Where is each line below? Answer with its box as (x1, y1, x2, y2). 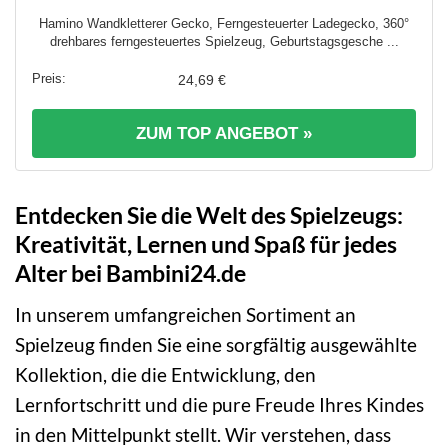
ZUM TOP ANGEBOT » (136, 124, 312, 144)
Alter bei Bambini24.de (15, 259, 246, 288)
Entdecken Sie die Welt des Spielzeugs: (15, 201, 403, 230)
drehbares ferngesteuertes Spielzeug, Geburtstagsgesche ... (49, 34, 399, 50)
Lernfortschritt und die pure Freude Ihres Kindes (15, 392, 424, 416)
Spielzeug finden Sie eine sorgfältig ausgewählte (15, 332, 417, 356)
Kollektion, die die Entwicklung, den (15, 362, 316, 386)
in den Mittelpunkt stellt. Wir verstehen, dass (15, 422, 391, 446)
